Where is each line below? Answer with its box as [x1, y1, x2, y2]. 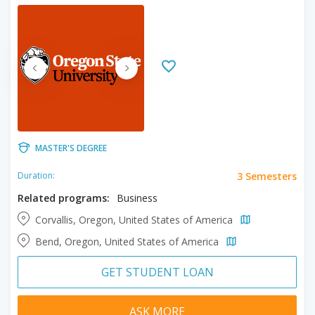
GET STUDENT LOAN [101, 264, 214, 280]
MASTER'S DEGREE [35, 141, 107, 154]
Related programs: [18, 191, 110, 205]
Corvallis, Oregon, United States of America [35, 212, 236, 226]
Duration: [18, 169, 55, 181]
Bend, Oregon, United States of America [35, 234, 221, 248]
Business [117, 191, 157, 205]
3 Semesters [237, 169, 297, 183]
